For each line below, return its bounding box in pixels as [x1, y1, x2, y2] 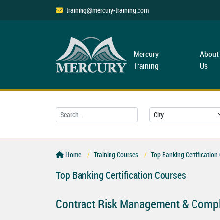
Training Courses [94, 150, 138, 160]
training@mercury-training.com [66, 5, 149, 15]
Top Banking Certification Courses [56, 168, 186, 182]
